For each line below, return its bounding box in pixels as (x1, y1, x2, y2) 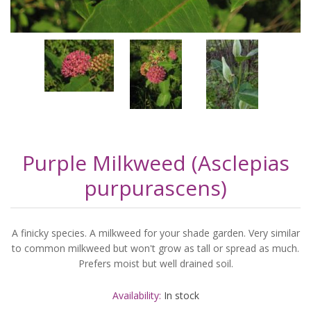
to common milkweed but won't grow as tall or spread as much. (12, 242, 299, 255)
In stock (163, 289, 199, 303)
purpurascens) (84, 174, 227, 203)
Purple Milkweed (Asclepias (22, 149, 289, 178)
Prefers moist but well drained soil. (78, 257, 233, 271)
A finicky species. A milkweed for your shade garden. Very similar (11, 226, 300, 240)
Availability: (112, 289, 161, 303)
